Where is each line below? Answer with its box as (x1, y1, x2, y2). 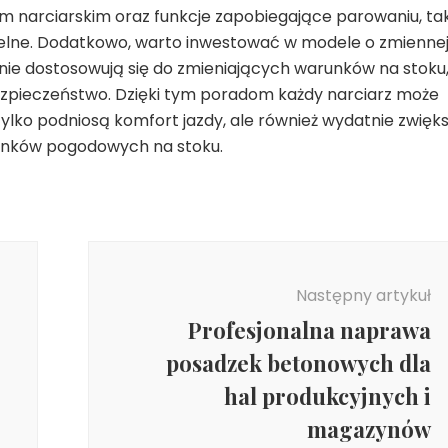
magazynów (306, 414, 431, 445)
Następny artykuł (295, 284, 431, 308)
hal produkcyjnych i (223, 381, 431, 412)
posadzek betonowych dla (165, 348, 431, 379)
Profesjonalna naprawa (187, 315, 431, 346)
